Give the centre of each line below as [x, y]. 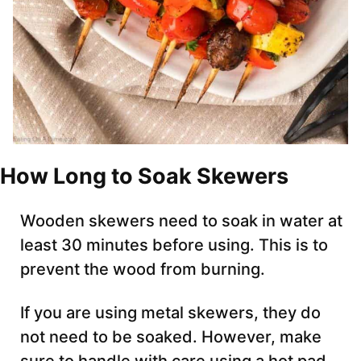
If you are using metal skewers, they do [170, 313]
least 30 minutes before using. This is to [174, 245]
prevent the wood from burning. [143, 270]
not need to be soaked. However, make [171, 337]
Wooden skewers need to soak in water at [181, 221]
